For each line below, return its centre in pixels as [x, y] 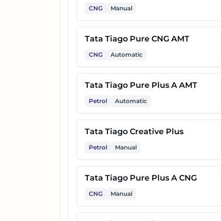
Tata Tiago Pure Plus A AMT [141, 85]
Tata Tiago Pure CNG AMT [137, 39]
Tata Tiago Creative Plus [134, 131]
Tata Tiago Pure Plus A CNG [141, 178]
